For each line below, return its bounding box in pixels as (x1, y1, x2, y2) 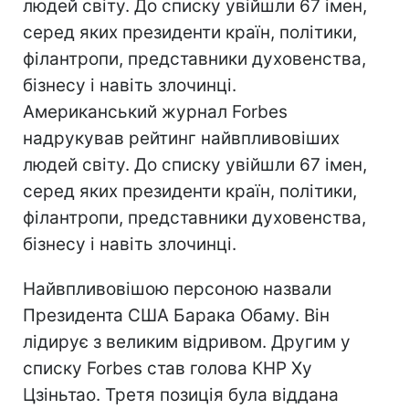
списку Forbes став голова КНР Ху (23, 358, 312, 379)
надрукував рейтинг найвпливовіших (23, 128, 340, 149)
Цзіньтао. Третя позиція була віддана (23, 384, 339, 405)
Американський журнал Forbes (23, 101, 288, 122)
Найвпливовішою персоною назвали (23, 278, 331, 299)
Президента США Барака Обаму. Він (23, 305, 330, 326)
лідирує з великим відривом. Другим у (23, 331, 351, 352)
